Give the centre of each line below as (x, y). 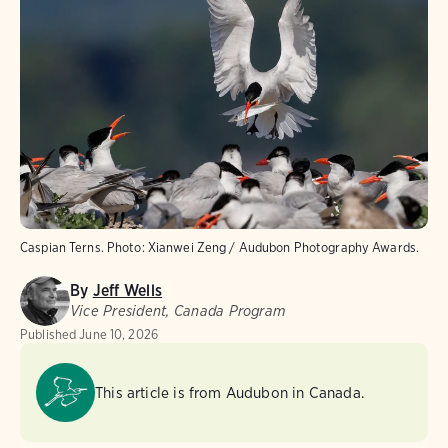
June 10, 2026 (119, 334)
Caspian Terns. (62, 247)
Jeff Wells (127, 290)
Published (48, 334)
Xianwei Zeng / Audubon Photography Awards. (283, 247)
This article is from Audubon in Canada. (230, 392)
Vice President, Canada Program (178, 311)
